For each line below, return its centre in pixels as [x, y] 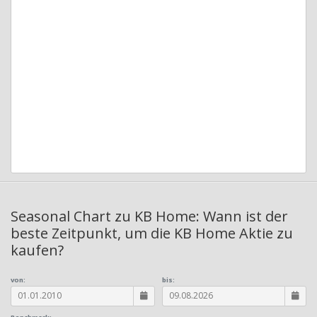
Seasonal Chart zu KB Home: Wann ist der [149, 216]
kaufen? [37, 250]
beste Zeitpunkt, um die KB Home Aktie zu [152, 233]
